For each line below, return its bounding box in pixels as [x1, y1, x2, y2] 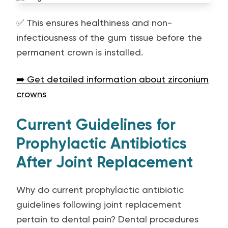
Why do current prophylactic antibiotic [16, 184, 184, 195]
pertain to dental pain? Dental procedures [16, 214, 198, 224]
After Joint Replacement [16, 153, 193, 172]
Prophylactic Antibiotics [16, 134, 187, 153]
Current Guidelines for [16, 116, 176, 134]
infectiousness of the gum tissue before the [16, 32, 202, 43]
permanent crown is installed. [16, 47, 143, 58]
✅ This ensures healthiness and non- [16, 17, 172, 28]
